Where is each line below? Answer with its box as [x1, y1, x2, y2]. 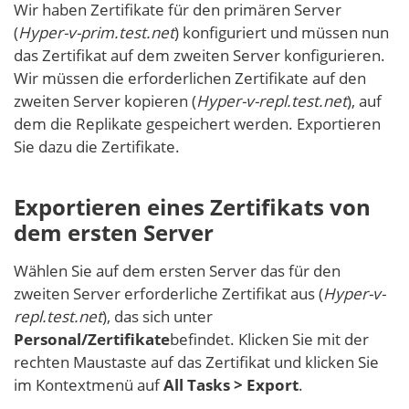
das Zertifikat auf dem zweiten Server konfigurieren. [14, 45, 385, 67]
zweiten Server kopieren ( [14, 90, 196, 112]
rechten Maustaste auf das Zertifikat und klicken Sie [14, 351, 379, 373]
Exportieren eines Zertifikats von [14, 192, 371, 223]
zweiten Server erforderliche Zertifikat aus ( [14, 283, 323, 305]
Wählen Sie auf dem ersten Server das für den [14, 260, 341, 282]
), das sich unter [102, 306, 213, 328]
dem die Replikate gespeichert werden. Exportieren [14, 113, 381, 135]
